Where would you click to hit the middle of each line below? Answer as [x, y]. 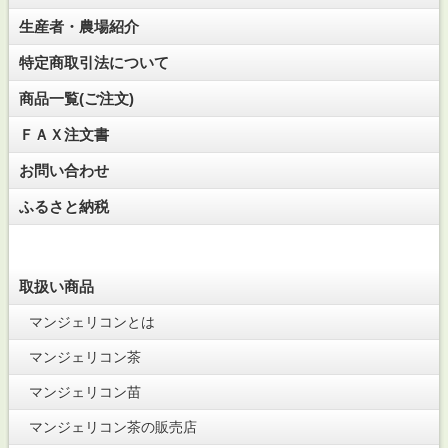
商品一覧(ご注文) [76, 98]
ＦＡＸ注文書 [63, 134]
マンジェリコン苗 [84, 391]
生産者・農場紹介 [78, 26]
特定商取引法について [93, 62]
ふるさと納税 [63, 206]
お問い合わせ [63, 170]
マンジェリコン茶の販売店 [112, 426]
